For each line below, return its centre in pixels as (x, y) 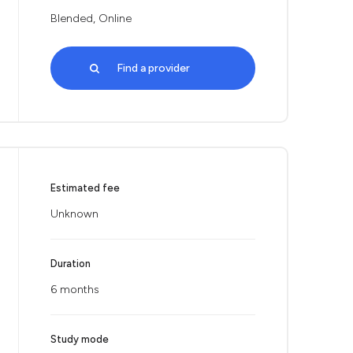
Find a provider (153, 68)
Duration (71, 264)
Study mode (80, 339)
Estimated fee (85, 188)
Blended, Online (91, 19)
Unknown (74, 214)
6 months (75, 290)
